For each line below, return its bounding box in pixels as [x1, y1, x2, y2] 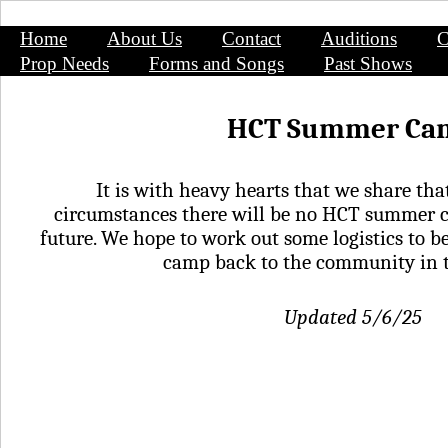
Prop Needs [20, 53, 109, 74]
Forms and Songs [149, 53, 284, 74]
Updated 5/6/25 [284, 305, 422, 329]
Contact [222, 28, 281, 49]
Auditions [321, 28, 397, 49]
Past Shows [324, 53, 412, 74]
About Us [107, 28, 182, 49]
